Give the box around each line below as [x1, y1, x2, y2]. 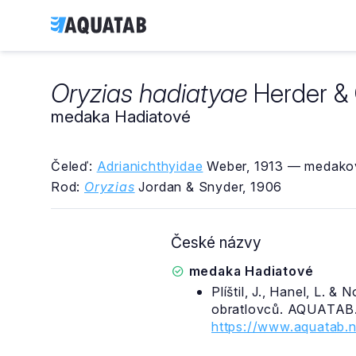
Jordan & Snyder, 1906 [134, 179, 283, 195]
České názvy [171, 233, 261, 252]
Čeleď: [51, 158, 97, 174]
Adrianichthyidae [96, 158, 203, 174]
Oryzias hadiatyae [51, 78, 247, 109]
